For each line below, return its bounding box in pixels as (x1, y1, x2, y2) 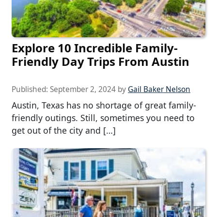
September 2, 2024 (50, 84, 116, 95)
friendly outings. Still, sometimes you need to (12, 112, 195, 124)
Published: (12, 84, 50, 95)
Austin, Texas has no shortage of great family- (12, 99, 196, 111)
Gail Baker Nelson (128, 84, 190, 95)
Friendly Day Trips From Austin (12, 53, 189, 70)
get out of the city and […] (12, 124, 116, 137)
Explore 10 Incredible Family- (12, 40, 178, 56)
